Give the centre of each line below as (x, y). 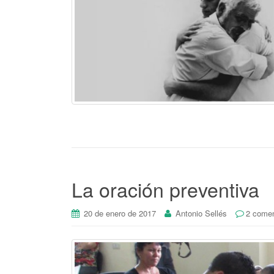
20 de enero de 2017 (120, 213)
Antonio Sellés (201, 213)
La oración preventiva (165, 189)
